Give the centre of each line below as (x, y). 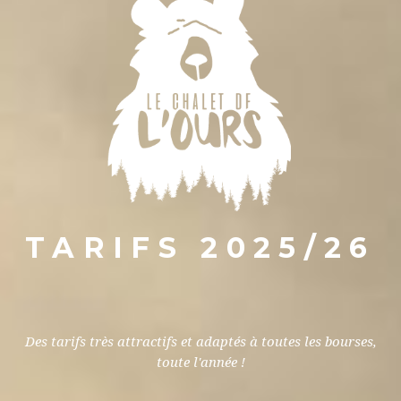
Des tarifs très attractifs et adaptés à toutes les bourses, (200, 342)
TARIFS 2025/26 (200, 247)
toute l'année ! (200, 363)
